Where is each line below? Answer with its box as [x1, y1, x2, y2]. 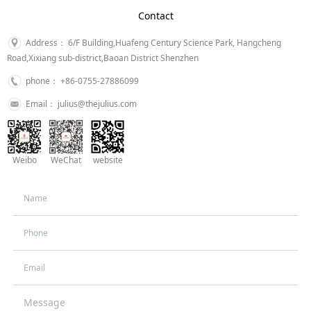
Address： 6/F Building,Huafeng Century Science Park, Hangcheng [26, 37, 281, 49]
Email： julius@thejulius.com [26, 98, 137, 110]
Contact [137, 9, 174, 23]
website [92, 154, 123, 167]
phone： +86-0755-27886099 [26, 75, 139, 87]
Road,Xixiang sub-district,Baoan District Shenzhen [7, 52, 199, 65]
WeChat [51, 154, 81, 167]
